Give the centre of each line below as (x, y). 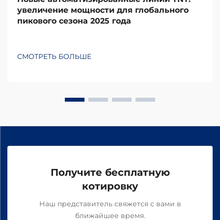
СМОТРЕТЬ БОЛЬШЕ (54, 56)
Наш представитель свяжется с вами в (110, 204)
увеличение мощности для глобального (103, 10)
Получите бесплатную (110, 172)
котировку (110, 186)
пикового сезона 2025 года (74, 21)
